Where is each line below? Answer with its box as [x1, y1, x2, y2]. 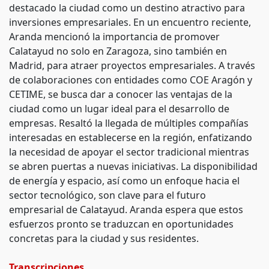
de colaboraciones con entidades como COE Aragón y [9, 73, 252, 86]
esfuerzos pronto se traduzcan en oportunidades [9, 217, 234, 231]
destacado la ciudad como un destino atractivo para [9, 1, 245, 14]
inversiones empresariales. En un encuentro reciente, [9, 16, 251, 29]
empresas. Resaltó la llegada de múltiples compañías [9, 116, 249, 130]
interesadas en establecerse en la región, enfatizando [9, 131, 252, 144]
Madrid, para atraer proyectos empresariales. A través [9, 59, 255, 72]
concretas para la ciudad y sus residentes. [9, 232, 199, 245]
